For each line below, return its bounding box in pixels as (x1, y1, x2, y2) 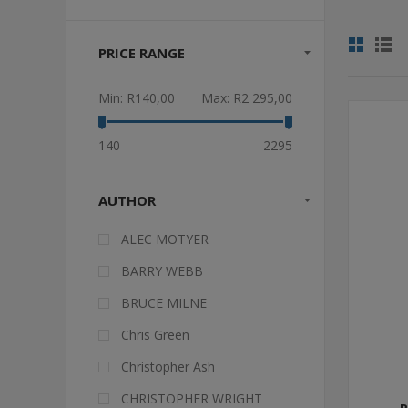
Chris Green (121, 326, 189, 343)
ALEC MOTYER (121, 230, 209, 248)
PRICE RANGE (98, 44, 185, 62)
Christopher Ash (121, 358, 215, 375)
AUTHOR (98, 191, 156, 209)
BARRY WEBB (121, 262, 203, 280)
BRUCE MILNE (121, 294, 207, 311)
